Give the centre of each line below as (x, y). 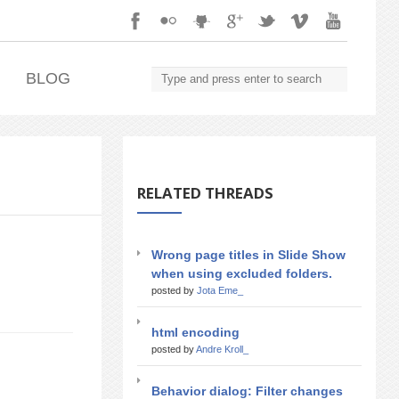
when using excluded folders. (242, 273)
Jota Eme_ (220, 290)
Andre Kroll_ (222, 349)
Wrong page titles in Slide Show (248, 254)
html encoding (195, 332)
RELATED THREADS (205, 192)
